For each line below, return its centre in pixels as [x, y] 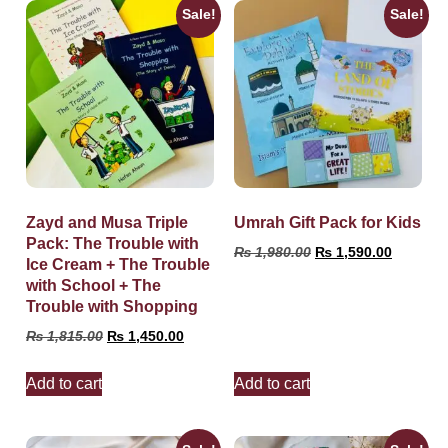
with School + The [93, 285]
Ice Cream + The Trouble [118, 264]
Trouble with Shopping [112, 306]
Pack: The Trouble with [112, 243]
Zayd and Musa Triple [107, 222]
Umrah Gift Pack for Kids [327, 222]
